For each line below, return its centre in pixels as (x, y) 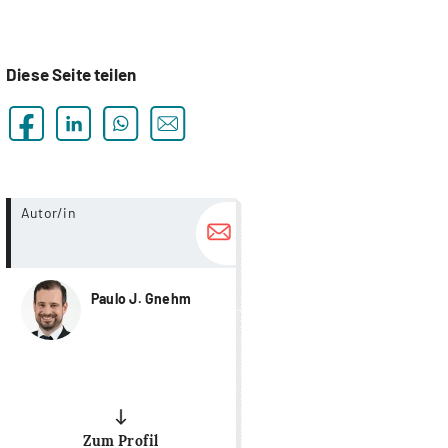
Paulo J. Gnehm (141, 299)
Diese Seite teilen (71, 74)
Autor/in (48, 212)
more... (259, 209)
